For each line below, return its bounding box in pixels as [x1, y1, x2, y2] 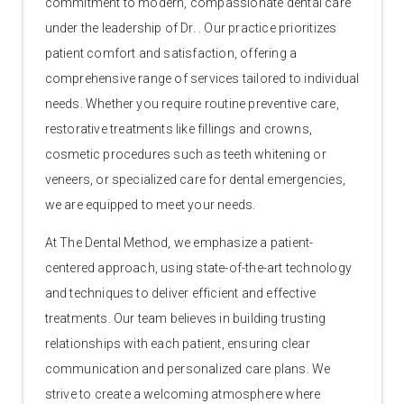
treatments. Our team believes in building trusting [44, 310, 326, 326]
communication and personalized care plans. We [44, 361, 331, 376]
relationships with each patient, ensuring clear [44, 335, 310, 351]
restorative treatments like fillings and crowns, [44, 121, 313, 136]
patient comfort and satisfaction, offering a [44, 45, 298, 60]
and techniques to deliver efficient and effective [44, 285, 317, 300]
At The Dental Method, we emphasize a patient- [44, 234, 314, 250]
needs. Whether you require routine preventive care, [44, 96, 339, 111]
